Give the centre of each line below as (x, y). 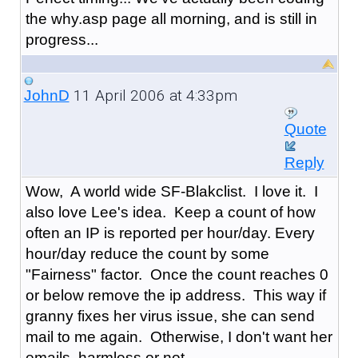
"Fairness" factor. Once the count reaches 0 (177, 274)
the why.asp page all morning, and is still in (171, 18)
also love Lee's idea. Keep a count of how (170, 212)
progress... (62, 39)
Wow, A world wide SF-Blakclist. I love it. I (171, 191)
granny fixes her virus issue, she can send (170, 316)
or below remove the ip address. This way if (175, 295)
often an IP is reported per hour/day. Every (170, 233)
